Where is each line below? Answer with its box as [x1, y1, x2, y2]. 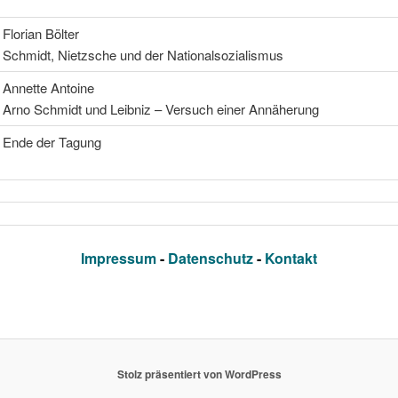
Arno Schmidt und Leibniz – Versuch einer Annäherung [2, 99, 319, 118]
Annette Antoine [2, 77, 94, 97]
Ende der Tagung [2, 131, 101, 151]
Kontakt [265, 247, 317, 268]
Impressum [81, 247, 160, 268]
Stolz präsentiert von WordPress [116, 366, 282, 383]
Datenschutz [168, 247, 257, 268]
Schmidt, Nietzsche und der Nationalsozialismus [2, 44, 283, 64]
